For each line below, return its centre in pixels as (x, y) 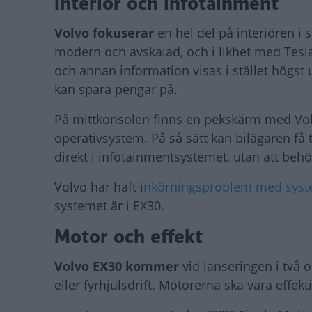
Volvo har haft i (99, 186)
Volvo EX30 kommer (118, 266)
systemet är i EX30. (109, 205)
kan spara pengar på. (116, 89)
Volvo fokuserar (106, 32)
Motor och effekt (128, 236)
